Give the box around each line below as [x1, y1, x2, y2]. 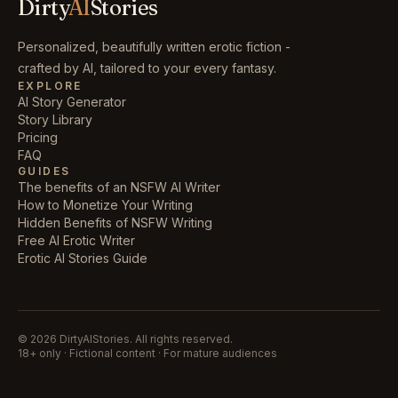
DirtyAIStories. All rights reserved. [57, 332, 233, 346]
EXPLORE [18, 79, 83, 92]
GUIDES [18, 164, 71, 178]
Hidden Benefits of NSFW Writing [18, 215, 212, 230]
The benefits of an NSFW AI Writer [18, 179, 220, 195]
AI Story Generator [18, 94, 126, 109]
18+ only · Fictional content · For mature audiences [18, 346, 277, 360]
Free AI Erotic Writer [18, 233, 135, 248]
